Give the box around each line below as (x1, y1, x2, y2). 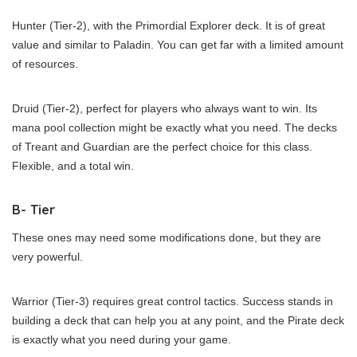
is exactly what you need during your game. (12, 332, 231, 346)
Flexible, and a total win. (12, 159, 134, 172)
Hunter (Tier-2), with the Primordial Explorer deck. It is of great (12, 18, 325, 32)
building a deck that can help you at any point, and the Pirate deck (12, 313, 344, 327)
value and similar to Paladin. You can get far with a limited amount (12, 37, 343, 51)
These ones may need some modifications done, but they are (12, 230, 321, 244)
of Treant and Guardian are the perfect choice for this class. (12, 139, 312, 153)
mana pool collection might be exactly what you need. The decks (12, 120, 337, 134)
